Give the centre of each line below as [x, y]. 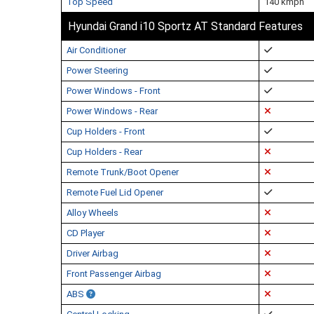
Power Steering [97, 70]
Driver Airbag [93, 253]
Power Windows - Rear [112, 111]
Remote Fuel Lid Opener [115, 192]
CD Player [86, 233]
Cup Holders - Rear [104, 152]
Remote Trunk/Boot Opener [123, 172]
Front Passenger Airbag [114, 274]
